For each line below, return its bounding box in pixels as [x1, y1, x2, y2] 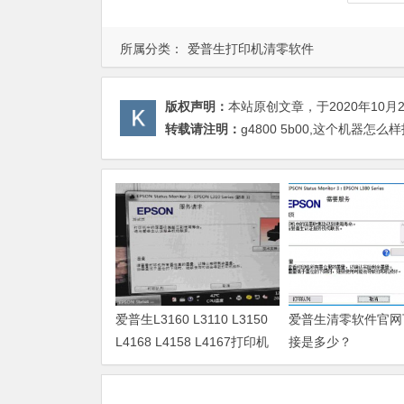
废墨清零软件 [115, 356, 191, 372]
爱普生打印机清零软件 [188, 41, 314, 56]
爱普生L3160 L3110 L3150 [115, 311, 268, 326]
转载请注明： [165, 121, 241, 136]
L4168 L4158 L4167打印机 [115, 334, 269, 349]
